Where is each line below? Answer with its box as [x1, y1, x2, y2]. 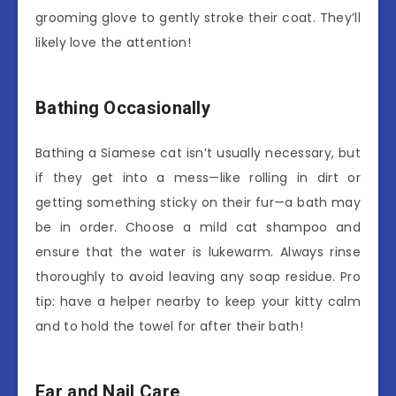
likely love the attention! [35, 34, 191, 52]
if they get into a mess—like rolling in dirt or [35, 169, 361, 187]
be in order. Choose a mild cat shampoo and [35, 218, 361, 237]
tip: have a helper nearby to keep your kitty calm [35, 293, 361, 311]
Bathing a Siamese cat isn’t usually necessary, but [35, 144, 361, 163]
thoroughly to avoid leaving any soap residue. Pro [35, 268, 361, 286]
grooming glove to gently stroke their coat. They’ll [35, 9, 361, 27]
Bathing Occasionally [35, 96, 210, 118]
